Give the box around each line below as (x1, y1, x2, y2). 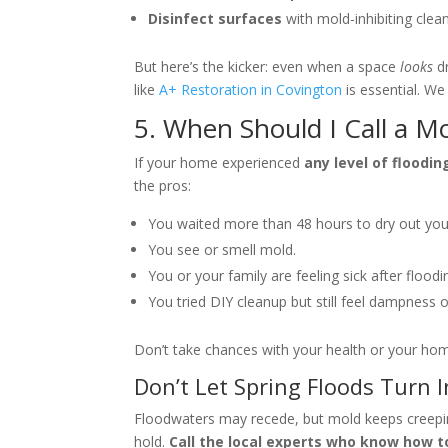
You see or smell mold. (148, 240, 297, 260)
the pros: (134, 176, 192, 196)
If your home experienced (134, 153, 305, 173)
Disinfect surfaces (148, 9, 283, 29)
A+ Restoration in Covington (159, 80, 343, 100)
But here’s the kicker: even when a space (134, 57, 401, 77)
